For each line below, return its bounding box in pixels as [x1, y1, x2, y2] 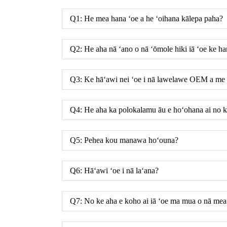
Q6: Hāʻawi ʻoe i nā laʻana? [70, 166, 159, 175]
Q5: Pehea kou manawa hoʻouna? [70, 136, 178, 144]
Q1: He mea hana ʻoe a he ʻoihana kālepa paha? [70, 14, 223, 23]
